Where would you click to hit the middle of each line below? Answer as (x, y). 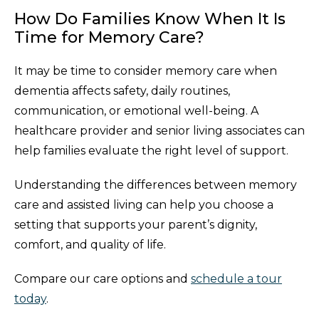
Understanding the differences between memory (156, 185)
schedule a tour (236, 279)
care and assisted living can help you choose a (144, 205)
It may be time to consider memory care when (146, 71)
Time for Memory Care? (109, 38)
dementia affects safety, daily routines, (122, 91)
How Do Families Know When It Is (150, 19)
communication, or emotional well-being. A (136, 111)
